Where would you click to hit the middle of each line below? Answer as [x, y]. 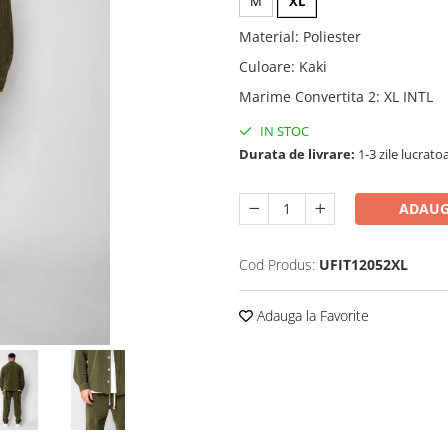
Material [267, 36]
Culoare [265, 66]
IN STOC [283, 131]
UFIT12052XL [363, 264]
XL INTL [408, 96]
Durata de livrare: [297, 154]
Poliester [332, 36]
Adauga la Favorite [311, 315]
